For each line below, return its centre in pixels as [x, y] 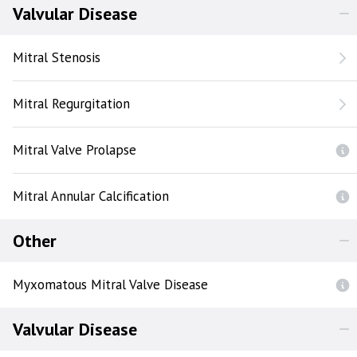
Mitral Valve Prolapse [75, 150]
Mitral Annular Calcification [91, 196]
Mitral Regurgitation [71, 104]
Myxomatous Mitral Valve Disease [110, 284]
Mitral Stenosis [57, 57]
